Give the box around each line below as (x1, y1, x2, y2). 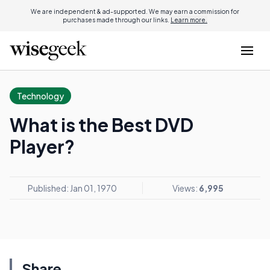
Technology (17, 90, 64, 101)
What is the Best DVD (10, 113, 193, 136)
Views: (172, 183, 199, 193)
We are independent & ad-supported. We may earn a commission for (31, 8, 239, 15)
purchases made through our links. (63, 16, 171, 24)
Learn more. (171, 16, 207, 24)
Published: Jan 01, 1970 (28, 183, 117, 193)
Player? (10, 135, 75, 158)
